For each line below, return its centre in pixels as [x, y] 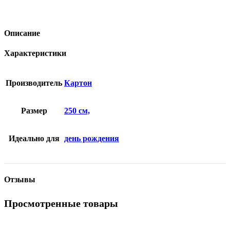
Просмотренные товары [61, 204]
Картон [78, 83]
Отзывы [20, 179]
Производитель [34, 83]
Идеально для [34, 139]
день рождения [92, 139]
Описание [22, 33]
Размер [34, 111]
